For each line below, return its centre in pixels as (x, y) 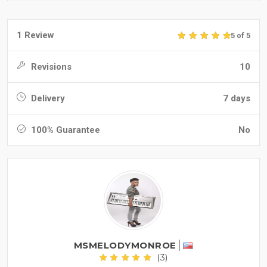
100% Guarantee (64, 130)
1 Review (35, 35)
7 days (237, 99)
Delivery (47, 99)
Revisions (50, 67)
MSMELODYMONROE (125, 246)
